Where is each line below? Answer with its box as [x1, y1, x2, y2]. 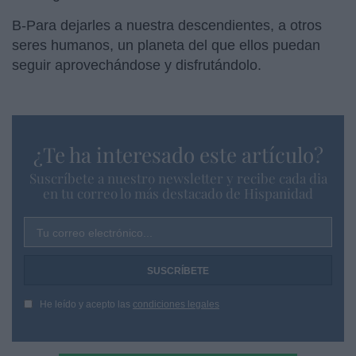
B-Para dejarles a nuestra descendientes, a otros [12, 17, 322, 33]
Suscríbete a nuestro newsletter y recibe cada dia [29, 168, 327, 187]
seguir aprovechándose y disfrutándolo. [12, 56, 261, 73]
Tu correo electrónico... [37, 226, 153, 239]
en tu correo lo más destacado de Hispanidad [43, 184, 313, 202]
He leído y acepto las [40, 298, 133, 310]
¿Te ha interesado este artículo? [33, 140, 323, 168]
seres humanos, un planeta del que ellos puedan [12, 37, 320, 53]
